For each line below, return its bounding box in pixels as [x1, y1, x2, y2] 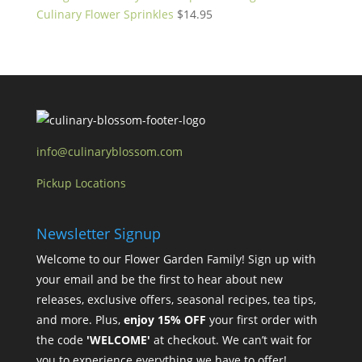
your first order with [205, 312, 318, 328]
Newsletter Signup [36, 224, 161, 244]
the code [36, 332, 86, 348]
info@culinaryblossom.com [36, 144, 183, 159]
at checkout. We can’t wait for [149, 332, 312, 348]
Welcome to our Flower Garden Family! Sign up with [36, 251, 316, 267]
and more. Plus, [36, 312, 124, 328]
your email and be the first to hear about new [36, 271, 283, 288]
